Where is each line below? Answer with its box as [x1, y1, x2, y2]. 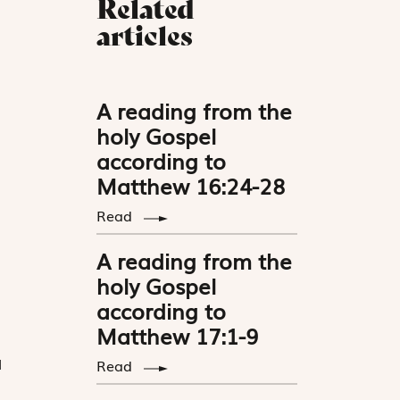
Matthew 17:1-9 [96, 320, 259, 352]
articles [96, 19, 194, 54]
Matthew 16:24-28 [96, 170, 286, 202]
